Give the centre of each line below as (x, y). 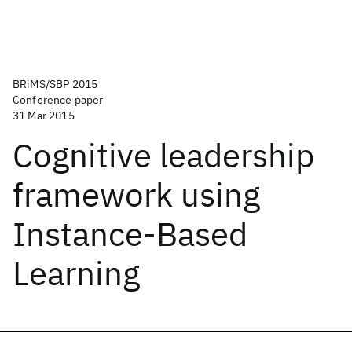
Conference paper (58, 100)
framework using (136, 194)
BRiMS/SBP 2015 (55, 84)
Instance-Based (130, 234)
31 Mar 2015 (44, 115)
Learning (76, 273)
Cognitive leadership (163, 155)
